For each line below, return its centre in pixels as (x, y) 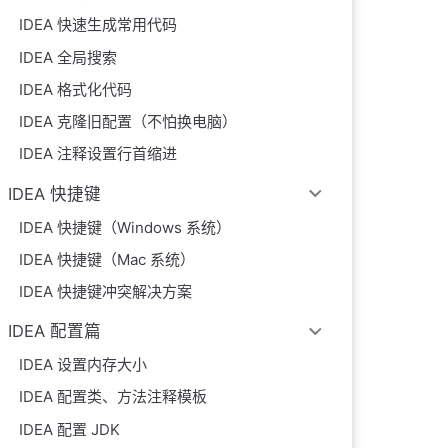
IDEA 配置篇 (54, 331)
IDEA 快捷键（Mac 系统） (107, 259)
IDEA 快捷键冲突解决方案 (106, 291)
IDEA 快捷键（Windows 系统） (125, 227)
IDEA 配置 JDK (70, 429)
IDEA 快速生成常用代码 (98, 25)
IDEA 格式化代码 (76, 89)
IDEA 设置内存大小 (83, 365)
